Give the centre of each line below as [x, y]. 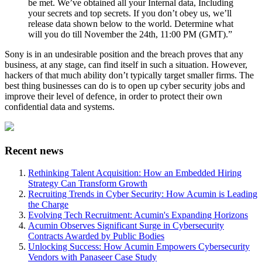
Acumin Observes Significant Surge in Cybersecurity [126, 226]
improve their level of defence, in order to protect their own [113, 96]
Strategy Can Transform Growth [88, 184]
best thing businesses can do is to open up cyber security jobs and [125, 85]
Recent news [34, 150]
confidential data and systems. [60, 106]
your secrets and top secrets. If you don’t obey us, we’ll [130, 13]
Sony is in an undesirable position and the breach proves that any [124, 54]
